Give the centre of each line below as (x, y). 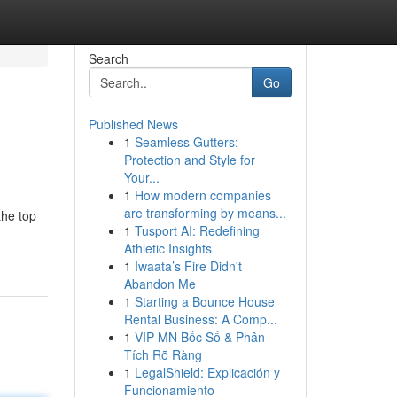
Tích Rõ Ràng (163, 354)
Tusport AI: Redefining (197, 230)
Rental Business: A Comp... (200, 319)
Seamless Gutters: (186, 142)
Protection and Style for (189, 160)
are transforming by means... (205, 213)
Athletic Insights (167, 248)
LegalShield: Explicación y (207, 372)
